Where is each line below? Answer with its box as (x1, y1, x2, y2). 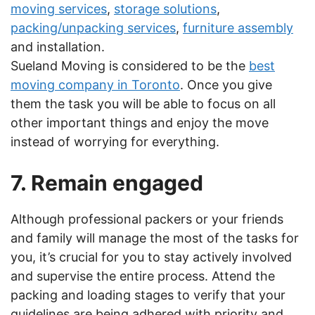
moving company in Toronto (11, 77, 180, 92)
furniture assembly (183, 20, 293, 35)
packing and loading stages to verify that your (11, 288, 285, 302)
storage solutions (114, 1, 217, 16)
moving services (11, 1, 107, 16)
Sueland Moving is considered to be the (11, 58, 249, 73)
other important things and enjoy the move (11, 115, 269, 130)
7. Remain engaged (11, 170, 203, 195)
